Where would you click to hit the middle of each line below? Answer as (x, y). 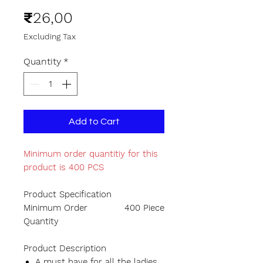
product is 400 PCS (64, 168)
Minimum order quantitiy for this (91, 154)
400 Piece (144, 208)
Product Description (65, 249)
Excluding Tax (50, 37)
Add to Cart (94, 122)
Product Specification (68, 195)
